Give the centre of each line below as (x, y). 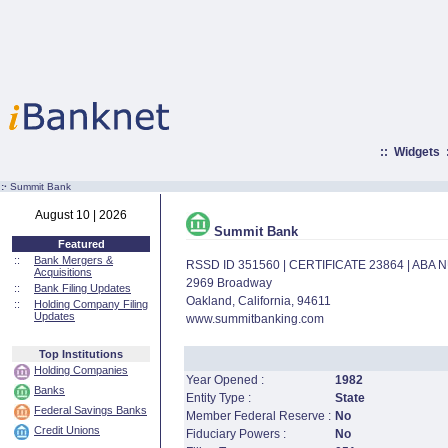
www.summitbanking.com (254, 319)
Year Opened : (224, 380)
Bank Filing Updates (82, 288)
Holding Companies (81, 370)
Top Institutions (81, 354)
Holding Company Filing (91, 304)
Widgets (416, 152)
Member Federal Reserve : (258, 416)
